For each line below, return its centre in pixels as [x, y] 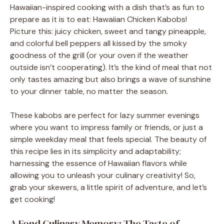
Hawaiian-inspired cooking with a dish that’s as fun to [107, 7]
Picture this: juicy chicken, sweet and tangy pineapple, [108, 31]
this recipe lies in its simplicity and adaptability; [95, 151]
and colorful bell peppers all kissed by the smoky [98, 43]
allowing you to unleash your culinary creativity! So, [103, 175]
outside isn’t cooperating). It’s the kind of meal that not [111, 67]
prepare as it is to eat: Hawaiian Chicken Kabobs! [98, 19]
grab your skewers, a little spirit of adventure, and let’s [108, 187]
